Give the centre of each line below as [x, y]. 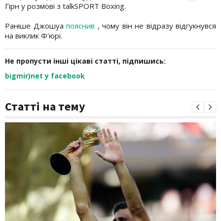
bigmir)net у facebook [45, 75]
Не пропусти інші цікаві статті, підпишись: [85, 61]
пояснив [82, 25]
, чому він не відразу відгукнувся [157, 25]
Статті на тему [45, 106]
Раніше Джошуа [36, 25]
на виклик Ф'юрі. [34, 35]
